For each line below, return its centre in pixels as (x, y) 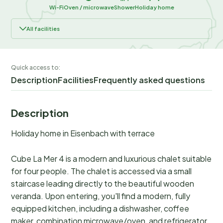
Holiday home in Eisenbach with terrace (83, 133)
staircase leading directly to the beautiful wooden (103, 184)
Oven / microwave (89, 7)
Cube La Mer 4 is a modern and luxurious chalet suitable (111, 159)
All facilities (43, 29)
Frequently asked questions (149, 80)
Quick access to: (36, 68)
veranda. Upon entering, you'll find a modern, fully (101, 196)
